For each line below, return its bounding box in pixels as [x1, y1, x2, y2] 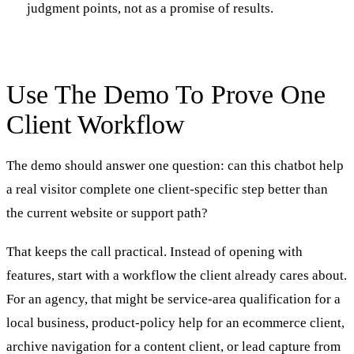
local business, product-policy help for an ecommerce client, [6, 314, 345, 330]
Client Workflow [6, 110, 185, 140]
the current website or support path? [6, 205, 208, 221]
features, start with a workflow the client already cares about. [6, 267, 347, 283]
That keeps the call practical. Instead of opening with [6, 243, 303, 259]
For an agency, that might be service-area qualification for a [6, 291, 341, 307]
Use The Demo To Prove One [6, 80, 326, 110]
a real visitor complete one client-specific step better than [6, 182, 328, 198]
